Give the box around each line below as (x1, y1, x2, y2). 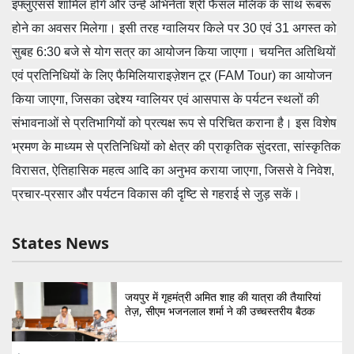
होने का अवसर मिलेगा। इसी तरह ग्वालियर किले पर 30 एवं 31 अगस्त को (12, 21, 337, 36)
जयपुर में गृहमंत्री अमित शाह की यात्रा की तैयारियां (125, 289, 321, 305)
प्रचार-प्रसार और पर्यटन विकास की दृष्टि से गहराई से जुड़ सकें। (12, 187, 300, 201)
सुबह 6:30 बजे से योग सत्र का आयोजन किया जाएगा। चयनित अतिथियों (12, 45, 336, 59)
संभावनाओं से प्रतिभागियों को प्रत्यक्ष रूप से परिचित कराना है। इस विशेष (12, 116, 337, 130)
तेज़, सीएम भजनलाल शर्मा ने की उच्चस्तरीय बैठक (125, 303, 314, 319)
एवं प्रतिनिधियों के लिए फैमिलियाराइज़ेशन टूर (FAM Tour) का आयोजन (12, 69, 332, 83)
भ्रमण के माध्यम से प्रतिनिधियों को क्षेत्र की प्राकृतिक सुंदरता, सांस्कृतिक (12, 140, 341, 154)
